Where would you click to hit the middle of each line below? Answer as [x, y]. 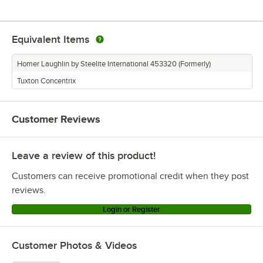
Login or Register [131, 209]
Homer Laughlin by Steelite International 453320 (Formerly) [114, 64]
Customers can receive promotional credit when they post [130, 176]
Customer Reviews [56, 119]
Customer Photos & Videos [74, 245]
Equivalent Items [50, 39]
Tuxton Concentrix [46, 81]
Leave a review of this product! [84, 155]
